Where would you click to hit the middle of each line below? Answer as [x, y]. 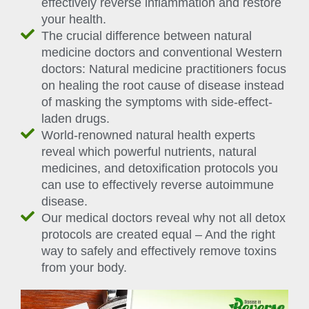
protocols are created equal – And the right [158, 234]
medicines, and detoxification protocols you [160, 168]
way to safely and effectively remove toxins [159, 251]
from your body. [84, 267]
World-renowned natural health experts [148, 135]
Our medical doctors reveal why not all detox [163, 218]
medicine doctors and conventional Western [162, 52]
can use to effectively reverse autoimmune [158, 185]
